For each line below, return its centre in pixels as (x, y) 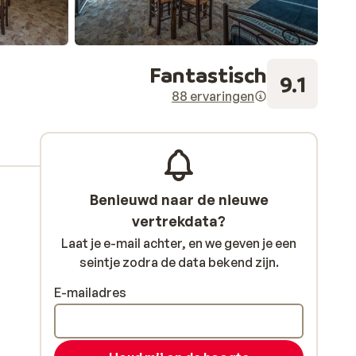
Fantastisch (208, 74)
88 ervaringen (213, 96)
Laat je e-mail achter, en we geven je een (179, 243)
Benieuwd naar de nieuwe (179, 199)
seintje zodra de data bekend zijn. (179, 262)
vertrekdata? (179, 221)
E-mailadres (90, 292)
